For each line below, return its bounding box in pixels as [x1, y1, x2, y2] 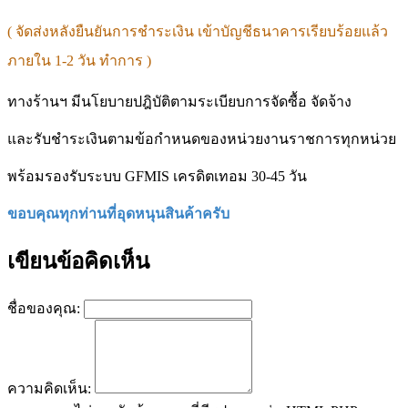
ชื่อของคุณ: [7, 301, 80, 317]
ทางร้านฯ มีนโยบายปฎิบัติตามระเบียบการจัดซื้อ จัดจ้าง [7, 94, 352, 110]
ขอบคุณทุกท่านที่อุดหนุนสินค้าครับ [7, 206, 229, 222]
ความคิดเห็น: [7, 381, 91, 397]
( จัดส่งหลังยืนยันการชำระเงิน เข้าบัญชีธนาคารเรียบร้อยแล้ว [7, 24, 388, 40]
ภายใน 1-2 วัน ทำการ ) [7, 53, 151, 69]
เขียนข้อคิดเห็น [7, 250, 149, 274]
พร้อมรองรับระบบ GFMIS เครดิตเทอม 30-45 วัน [7, 168, 307, 185]
